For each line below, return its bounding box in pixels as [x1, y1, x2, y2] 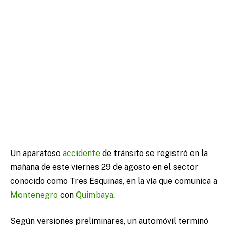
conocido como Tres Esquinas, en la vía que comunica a [10, 176, 217, 186]
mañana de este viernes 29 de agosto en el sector [10, 162, 198, 172]
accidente [63, 148, 100, 158]
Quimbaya [76, 189, 113, 200]
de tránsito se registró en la [100, 148, 208, 158]
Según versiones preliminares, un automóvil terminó [10, 216, 208, 226]
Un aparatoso [10, 148, 63, 158]
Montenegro [10, 189, 58, 200]
